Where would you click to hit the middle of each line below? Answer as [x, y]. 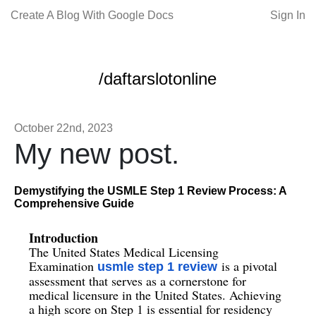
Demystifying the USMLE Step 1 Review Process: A [150, 191]
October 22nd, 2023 [63, 128]
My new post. [97, 154]
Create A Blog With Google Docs [92, 15]
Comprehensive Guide [74, 203]
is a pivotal [248, 266]
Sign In [288, 15]
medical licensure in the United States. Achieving [156, 295]
